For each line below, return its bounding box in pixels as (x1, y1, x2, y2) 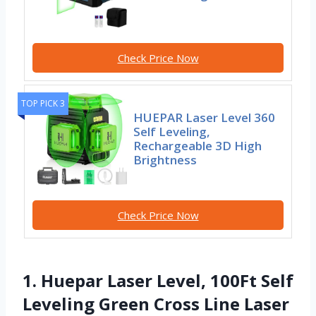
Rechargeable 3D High (133, 137, 262, 154)
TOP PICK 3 (21, 97, 65, 109)
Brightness (133, 151, 197, 168)
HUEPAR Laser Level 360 (133, 109, 276, 126)
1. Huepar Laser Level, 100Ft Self (23, 269, 293, 293)
